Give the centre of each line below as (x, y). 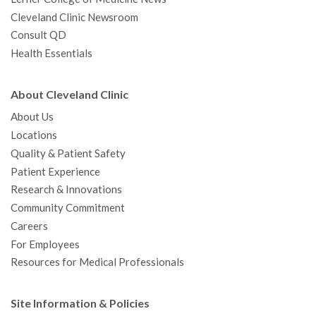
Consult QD (38, 35)
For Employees (45, 244)
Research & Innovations (66, 190)
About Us (32, 117)
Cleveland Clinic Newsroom (74, 17)
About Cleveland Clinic (69, 94)
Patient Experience (55, 171)
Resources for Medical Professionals (97, 262)
